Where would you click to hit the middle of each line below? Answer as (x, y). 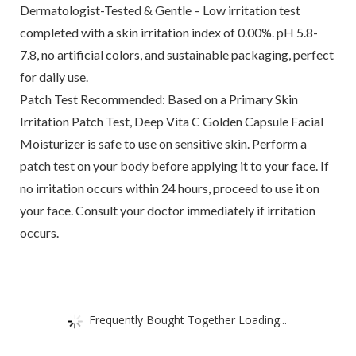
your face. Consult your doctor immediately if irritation (167, 211)
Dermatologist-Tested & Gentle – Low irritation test (160, 10)
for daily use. (54, 77)
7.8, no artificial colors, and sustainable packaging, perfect (176, 55)
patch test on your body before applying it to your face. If (174, 166)
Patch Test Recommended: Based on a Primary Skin (159, 99)
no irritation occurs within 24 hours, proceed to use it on (169, 188)
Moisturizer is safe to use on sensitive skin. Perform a (163, 144)
